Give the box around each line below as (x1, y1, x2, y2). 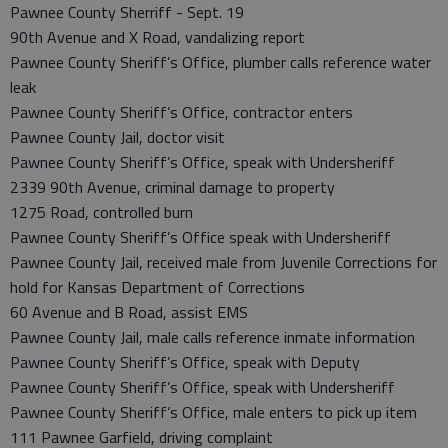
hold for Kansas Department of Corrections (10, 275, 305, 299)
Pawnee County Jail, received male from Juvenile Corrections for (10, 250, 437, 274)
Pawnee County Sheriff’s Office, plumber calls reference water (10, 50, 431, 74)
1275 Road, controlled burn (10, 200, 193, 224)
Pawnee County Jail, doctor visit (10, 125, 225, 149)
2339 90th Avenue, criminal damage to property (10, 175, 335, 199)
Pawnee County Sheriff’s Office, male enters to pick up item (10, 400, 417, 424)
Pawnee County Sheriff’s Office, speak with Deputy (10, 350, 360, 374)
